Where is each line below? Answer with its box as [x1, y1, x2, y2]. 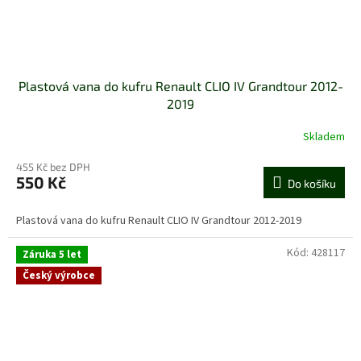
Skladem [303, 128, 345, 145]
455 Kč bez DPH [16, 160, 90, 174]
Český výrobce [23, 268, 95, 283]
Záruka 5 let [23, 247, 81, 263]
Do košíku [288, 176, 336, 191]
